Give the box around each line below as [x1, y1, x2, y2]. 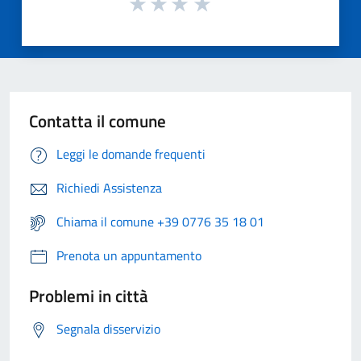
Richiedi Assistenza [56, 178, 162, 198]
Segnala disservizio [56, 319, 160, 339]
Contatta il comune [29, 108, 166, 135]
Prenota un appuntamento [56, 246, 201, 266]
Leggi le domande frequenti [56, 144, 205, 164]
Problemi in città [29, 283, 148, 309]
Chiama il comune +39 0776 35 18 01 [56, 212, 264, 232]
